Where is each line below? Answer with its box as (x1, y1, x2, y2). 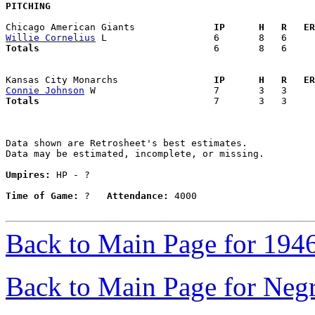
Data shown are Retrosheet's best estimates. (6, 138, 247, 149)
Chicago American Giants (6, 22, 202, 33)
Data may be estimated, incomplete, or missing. (6, 148, 264, 160)
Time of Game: (6, 191, 79, 202)
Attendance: (107, 191, 169, 202)
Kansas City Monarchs (6, 75, 202, 86)
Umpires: (6, 169, 51, 181)
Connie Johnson (6, 85, 84, 96)
